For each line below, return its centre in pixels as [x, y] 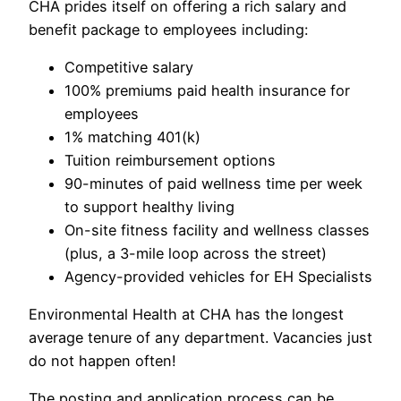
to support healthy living [149, 206]
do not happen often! [102, 361]
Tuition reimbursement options [170, 160]
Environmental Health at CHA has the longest [186, 315]
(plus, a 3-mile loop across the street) [196, 253]
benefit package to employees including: [168, 29]
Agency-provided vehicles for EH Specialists [218, 276]
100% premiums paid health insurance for [207, 90]
